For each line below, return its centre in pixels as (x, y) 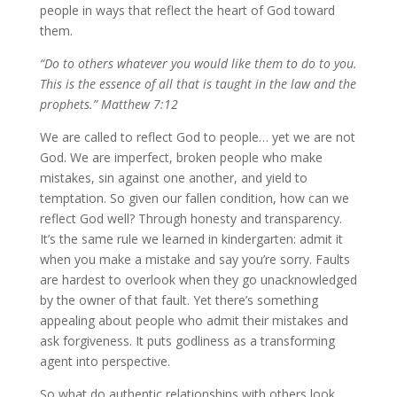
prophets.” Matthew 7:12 (109, 104)
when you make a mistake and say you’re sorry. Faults (195, 259)
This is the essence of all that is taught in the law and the (198, 84)
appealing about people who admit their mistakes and (194, 320)
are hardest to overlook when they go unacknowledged (198, 280)
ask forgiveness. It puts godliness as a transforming (187, 341)
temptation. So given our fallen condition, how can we (194, 198)
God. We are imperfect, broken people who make (181, 157)
